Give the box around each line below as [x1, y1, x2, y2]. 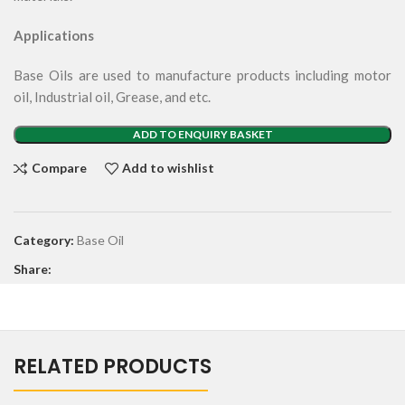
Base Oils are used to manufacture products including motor [14, 66, 391, 83]
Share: [14, 260, 52, 277]
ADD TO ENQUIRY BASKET [132, 127, 273, 141]
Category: [14, 231, 74, 248]
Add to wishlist [122, 160, 215, 176]
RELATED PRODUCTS [14, 352, 212, 381]
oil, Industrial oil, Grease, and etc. [14, 88, 211, 105]
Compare [31, 160, 87, 176]
